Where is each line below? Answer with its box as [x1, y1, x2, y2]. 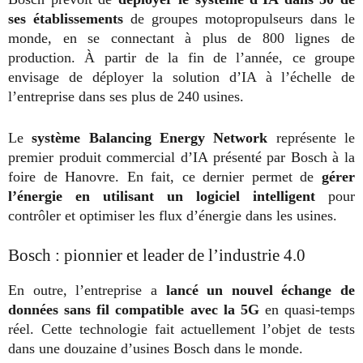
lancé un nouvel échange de [156, 282, 355, 298]
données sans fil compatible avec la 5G [8, 301, 259, 318]
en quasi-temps [258, 301, 355, 318]
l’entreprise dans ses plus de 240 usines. [8, 88, 244, 105]
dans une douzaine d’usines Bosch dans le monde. [8, 340, 303, 357]
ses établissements [8, 11, 123, 27]
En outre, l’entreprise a [8, 282, 157, 298]
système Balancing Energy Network [23, 130, 276, 146]
